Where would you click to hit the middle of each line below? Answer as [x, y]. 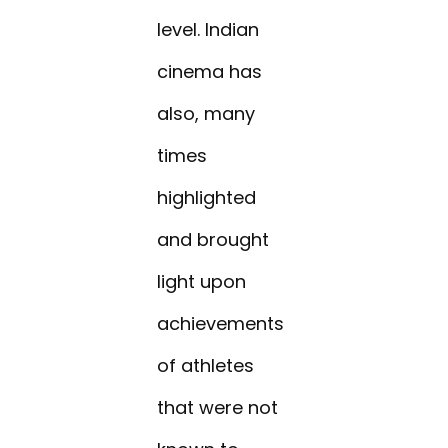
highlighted [207, 198]
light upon [202, 282]
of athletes [206, 366]
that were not [218, 408]
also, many [206, 114]
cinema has [210, 72]
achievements [221, 324]
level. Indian [208, 30]
